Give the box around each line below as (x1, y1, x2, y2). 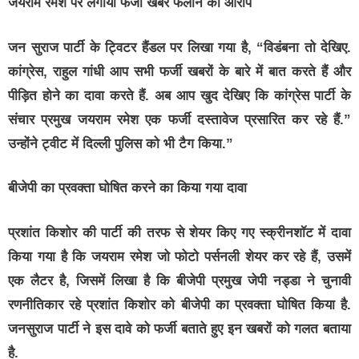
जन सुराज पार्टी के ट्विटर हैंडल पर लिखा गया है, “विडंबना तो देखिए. (8, 39, 351, 55)
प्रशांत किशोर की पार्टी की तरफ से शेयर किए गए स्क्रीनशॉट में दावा (8, 224, 351, 240)
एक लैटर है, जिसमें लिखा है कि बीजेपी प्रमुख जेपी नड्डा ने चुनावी (8, 272, 351, 288)
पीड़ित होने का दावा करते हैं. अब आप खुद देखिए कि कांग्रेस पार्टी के (8, 87, 351, 103)
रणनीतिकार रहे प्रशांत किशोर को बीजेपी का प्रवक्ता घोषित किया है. (8, 296, 351, 313)
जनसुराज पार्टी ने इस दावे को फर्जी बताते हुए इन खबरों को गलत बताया (8, 321, 351, 337)
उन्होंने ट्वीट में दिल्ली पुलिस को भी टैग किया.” (8, 135, 233, 151)
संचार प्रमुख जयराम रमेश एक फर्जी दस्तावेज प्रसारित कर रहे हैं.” (8, 111, 351, 127)
